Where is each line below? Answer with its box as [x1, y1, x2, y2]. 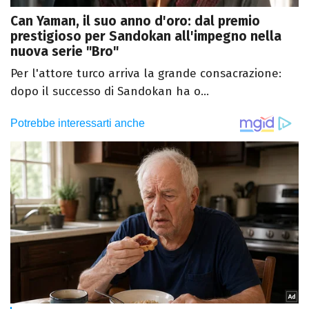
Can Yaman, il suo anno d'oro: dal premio [10, 13, 260, 30]
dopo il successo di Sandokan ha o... [10, 84, 209, 99]
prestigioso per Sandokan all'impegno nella [10, 28, 281, 45]
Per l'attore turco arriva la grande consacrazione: [10, 66, 281, 81]
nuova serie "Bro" [10, 43, 119, 60]
